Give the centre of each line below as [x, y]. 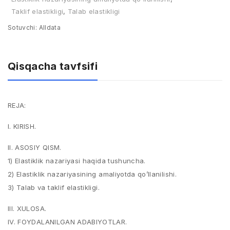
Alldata [49, 27]
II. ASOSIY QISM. [35, 147]
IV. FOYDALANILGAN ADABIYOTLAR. [68, 222]
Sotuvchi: [23, 27]
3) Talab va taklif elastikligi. [54, 187]
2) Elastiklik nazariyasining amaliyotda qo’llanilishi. [92, 174]
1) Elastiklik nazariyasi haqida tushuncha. [77, 161]
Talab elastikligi [94, 11]
